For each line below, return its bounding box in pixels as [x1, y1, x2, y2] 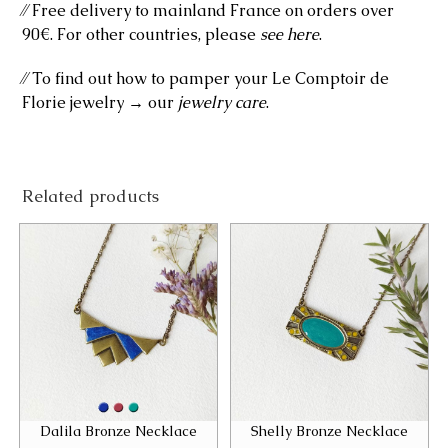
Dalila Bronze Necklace [39, 421, 197, 440]
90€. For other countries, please [22, 23, 261, 45]
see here [260, 23, 320, 45]
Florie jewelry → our [22, 91, 179, 113]
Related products [22, 184, 160, 207]
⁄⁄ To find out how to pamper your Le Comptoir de [22, 67, 390, 89]
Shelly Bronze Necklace [251, 421, 409, 440]
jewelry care [178, 91, 267, 113]
